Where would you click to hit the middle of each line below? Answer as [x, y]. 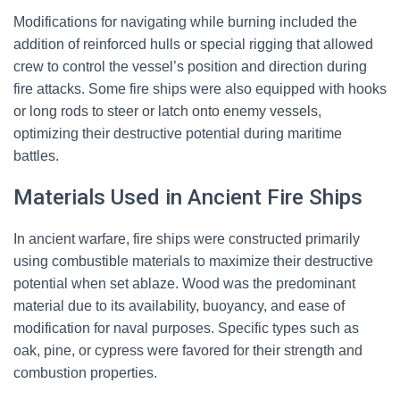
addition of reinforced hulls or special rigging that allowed [193, 44]
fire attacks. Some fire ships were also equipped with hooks [200, 89]
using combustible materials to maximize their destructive [193, 261]
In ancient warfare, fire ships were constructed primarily [187, 239]
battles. [36, 156]
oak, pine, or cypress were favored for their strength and [188, 350]
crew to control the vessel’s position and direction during [190, 67]
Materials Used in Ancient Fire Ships [188, 197]
